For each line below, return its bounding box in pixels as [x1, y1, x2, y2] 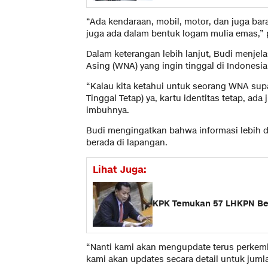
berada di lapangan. [86, 136, 167, 148]
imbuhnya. [86, 104, 129, 116]
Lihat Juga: [93, 163, 147, 176]
